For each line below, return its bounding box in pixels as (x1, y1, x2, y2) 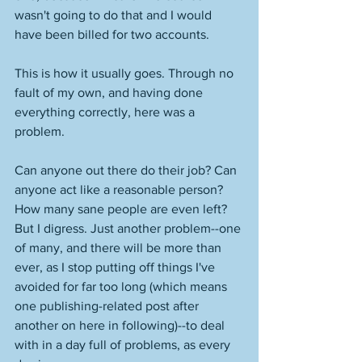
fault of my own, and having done (15, 86, 206, 99)
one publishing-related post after (15, 299, 202, 313)
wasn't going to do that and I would (15, 8, 215, 22)
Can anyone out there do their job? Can (15, 163, 240, 177)
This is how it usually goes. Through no (15, 66, 237, 80)
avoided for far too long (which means (15, 280, 230, 293)
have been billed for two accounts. (15, 27, 213, 41)
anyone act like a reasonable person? (15, 183, 226, 196)
